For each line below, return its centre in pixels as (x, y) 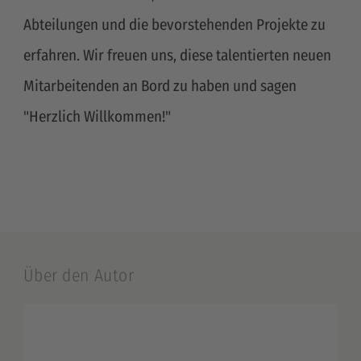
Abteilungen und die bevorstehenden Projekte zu (174, 24)
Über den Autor (79, 276)
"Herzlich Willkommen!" (97, 116)
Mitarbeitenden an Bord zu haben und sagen (160, 85)
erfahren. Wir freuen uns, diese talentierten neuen (177, 55)
